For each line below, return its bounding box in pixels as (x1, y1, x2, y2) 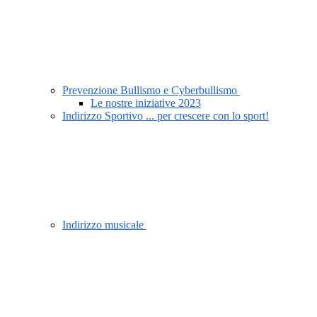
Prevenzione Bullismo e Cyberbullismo (62, 84, 240, 97)
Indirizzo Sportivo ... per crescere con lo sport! (62, 110, 269, 122)
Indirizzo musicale (62, 219, 146, 231)
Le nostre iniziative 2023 (91, 97, 201, 110)
